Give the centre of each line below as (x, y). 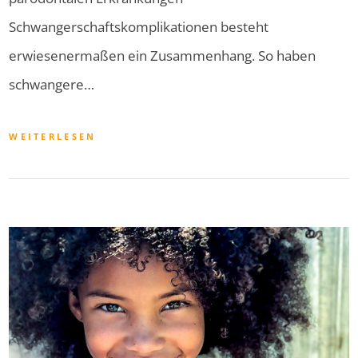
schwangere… (52, 85)
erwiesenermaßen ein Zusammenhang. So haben (163, 56)
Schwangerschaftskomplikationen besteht (139, 27)
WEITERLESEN (53, 137)
